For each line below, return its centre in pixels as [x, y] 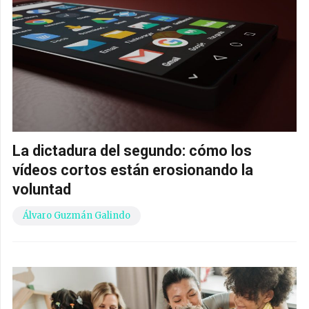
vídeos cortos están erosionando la [133, 170]
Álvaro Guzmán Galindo [77, 216]
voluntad [42, 190]
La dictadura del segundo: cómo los [132, 151]
